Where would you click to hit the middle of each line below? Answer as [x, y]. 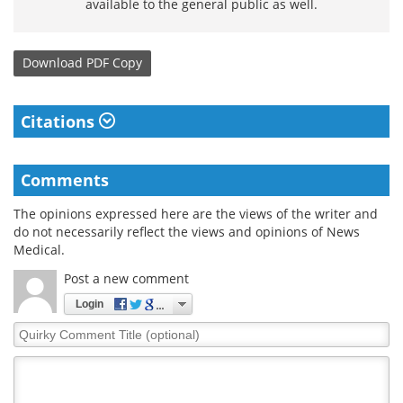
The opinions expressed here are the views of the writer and [196, 213]
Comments [65, 179]
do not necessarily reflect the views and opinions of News [187, 231]
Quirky [34, 329]
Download [53, 63]
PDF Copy [114, 63]
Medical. [39, 249]
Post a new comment [126, 278]
